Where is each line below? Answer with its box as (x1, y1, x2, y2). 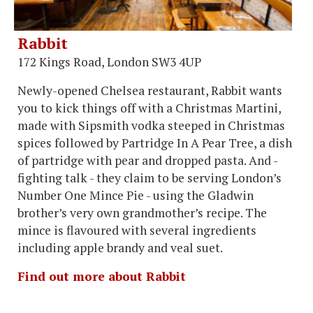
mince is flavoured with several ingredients (17, 221, 256, 238)
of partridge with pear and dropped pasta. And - (17, 152, 277, 168)
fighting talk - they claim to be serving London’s (17, 169, 282, 186)
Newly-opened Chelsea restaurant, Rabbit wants (17, 82, 282, 99)
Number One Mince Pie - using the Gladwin (17, 187, 254, 203)
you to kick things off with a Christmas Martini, (17, 99, 281, 116)
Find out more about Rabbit (17, 268, 186, 284)
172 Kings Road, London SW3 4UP (17, 53, 201, 70)
